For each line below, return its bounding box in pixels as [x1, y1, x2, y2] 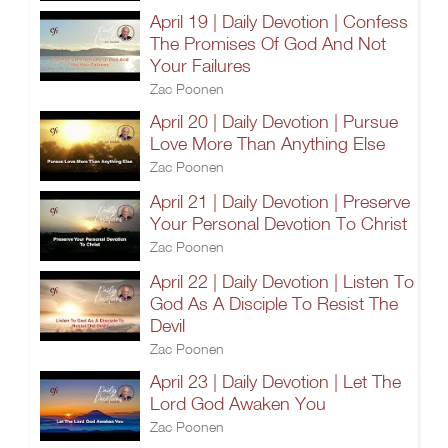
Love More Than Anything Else [150, 133, 385, 154]
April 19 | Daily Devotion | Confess [150, 11, 408, 32]
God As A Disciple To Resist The [150, 293, 398, 314]
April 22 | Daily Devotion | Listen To [150, 271, 414, 292]
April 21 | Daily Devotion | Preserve [150, 191, 410, 212]
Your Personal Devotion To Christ [150, 213, 407, 234]
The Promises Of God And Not [150, 33, 386, 54]
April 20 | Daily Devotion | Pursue [150, 111, 398, 132]
